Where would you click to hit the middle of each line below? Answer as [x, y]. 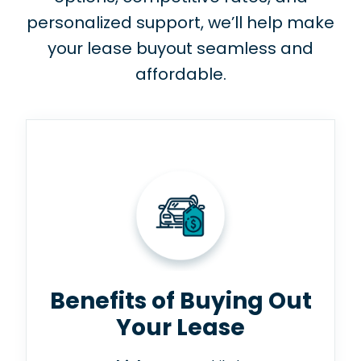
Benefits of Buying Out [180, 301]
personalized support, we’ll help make [180, 23]
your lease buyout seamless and [180, 48]
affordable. [180, 74]
